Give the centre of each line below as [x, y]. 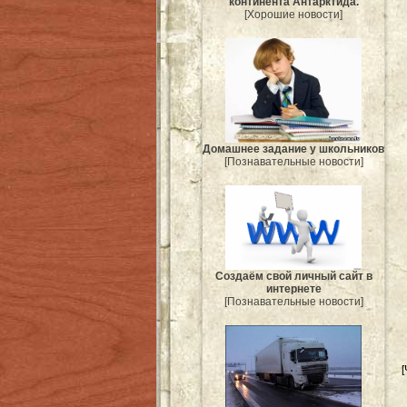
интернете [293, 289]
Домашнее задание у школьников [293, 149]
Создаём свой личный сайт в [293, 277]
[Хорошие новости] [293, 15]
